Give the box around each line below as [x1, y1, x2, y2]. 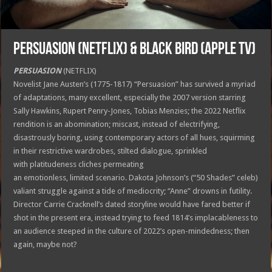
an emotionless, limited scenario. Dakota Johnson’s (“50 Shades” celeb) [13, 172, 259, 182]
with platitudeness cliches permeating [13, 159, 144, 169]
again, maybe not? [13, 239, 78, 249]
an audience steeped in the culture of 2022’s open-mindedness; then [13, 226, 250, 236]
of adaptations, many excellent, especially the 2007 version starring [13, 92, 246, 102]
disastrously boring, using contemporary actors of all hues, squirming [13, 132, 256, 142]
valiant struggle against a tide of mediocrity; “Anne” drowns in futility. [13, 186, 253, 195]
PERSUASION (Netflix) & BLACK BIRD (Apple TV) [13, 41, 256, 58]
